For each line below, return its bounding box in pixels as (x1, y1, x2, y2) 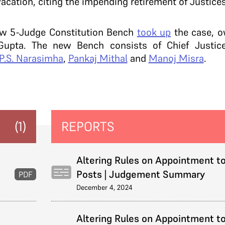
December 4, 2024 (76, 183, 133, 192)
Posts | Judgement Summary (76, 168, 205, 181)
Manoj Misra (148, 52, 204, 65)
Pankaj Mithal (68, 52, 128, 65)
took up (137, 26, 171, 39)
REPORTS (61, 119, 115, 135)
